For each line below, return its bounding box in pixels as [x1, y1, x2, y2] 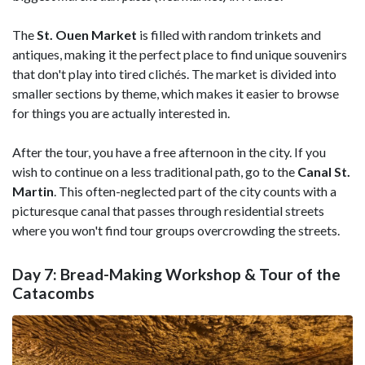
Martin [12, 183, 54, 200]
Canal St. [297, 164, 350, 180]
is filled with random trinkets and [137, 27, 321, 43]
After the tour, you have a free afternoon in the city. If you [12, 144, 326, 161]
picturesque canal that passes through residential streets [12, 203, 324, 219]
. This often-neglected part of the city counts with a [54, 183, 336, 200]
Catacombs [12, 283, 95, 302]
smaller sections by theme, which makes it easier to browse [12, 86, 339, 102]
